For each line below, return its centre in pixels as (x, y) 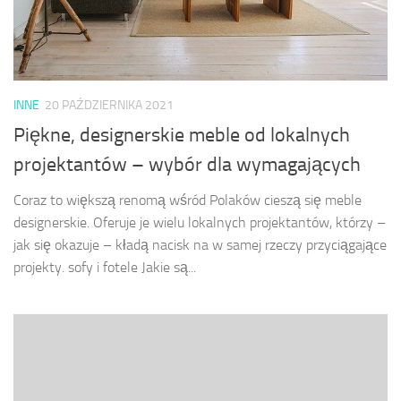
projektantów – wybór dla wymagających (187, 164)
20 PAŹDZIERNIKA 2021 (109, 106)
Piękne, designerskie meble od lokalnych (182, 135)
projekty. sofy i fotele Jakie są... (105, 267)
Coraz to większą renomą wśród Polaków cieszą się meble (188, 200)
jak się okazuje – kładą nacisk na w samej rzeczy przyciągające (200, 244)
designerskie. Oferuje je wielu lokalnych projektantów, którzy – (200, 222)
